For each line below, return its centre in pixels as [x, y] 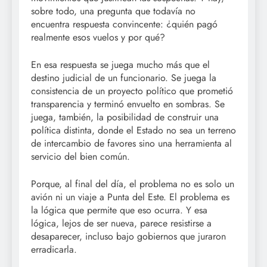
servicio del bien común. [80, 157]
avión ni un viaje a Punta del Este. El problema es [130, 197]
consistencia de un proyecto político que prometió [132, 91]
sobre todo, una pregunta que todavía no [113, 11]
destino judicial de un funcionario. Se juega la [124, 78]
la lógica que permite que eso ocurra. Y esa [119, 210]
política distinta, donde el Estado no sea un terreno [133, 131]
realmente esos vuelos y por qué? [98, 38]
